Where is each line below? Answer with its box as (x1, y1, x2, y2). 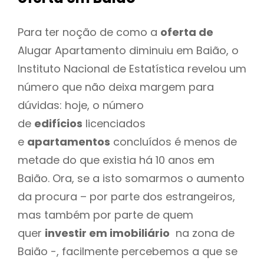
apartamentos (27, 134, 110, 149)
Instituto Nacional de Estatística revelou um (18, 61, 246, 76)
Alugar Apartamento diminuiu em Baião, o (18, 42, 239, 58)
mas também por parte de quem (18, 207, 193, 222)
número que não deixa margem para (18, 79, 214, 94)
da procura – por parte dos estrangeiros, (18, 189, 235, 204)
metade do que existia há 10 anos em (18, 152, 214, 167)
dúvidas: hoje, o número (18, 97, 144, 113)
